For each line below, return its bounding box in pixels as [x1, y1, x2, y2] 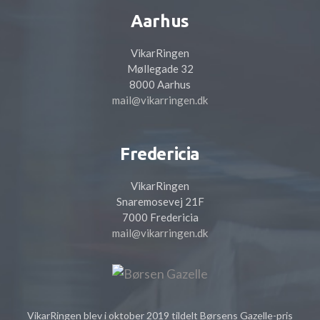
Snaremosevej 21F [116, 194, 204, 208]
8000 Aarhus [129, 77, 191, 91]
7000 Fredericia [121, 210, 199, 224]
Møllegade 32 [126, 61, 194, 75]
